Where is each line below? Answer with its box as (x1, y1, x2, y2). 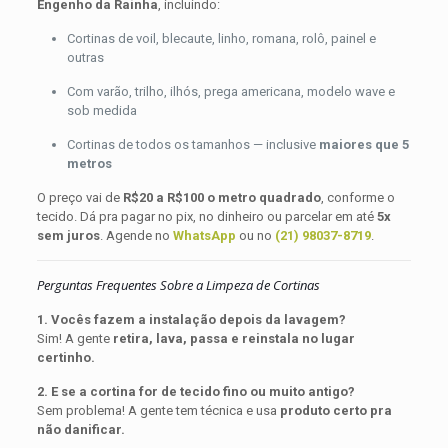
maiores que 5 (318, 136, 409, 152)
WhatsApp (172, 227, 236, 243)
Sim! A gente (36, 330, 113, 346)
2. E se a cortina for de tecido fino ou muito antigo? (36, 383, 355, 399)
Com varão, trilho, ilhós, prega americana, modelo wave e (66, 83, 395, 99)
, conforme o (320, 189, 395, 205)
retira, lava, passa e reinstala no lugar (112, 330, 355, 346)
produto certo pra (279, 402, 392, 418)
